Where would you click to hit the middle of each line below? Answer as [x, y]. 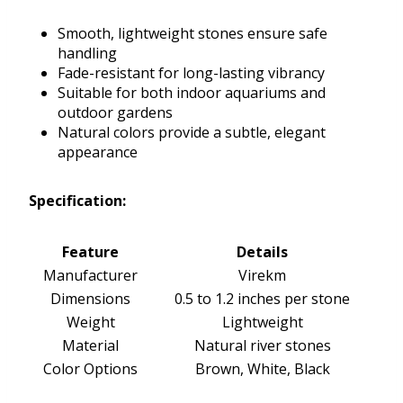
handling [87, 54]
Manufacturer [90, 276]
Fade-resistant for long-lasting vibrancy [191, 73]
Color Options [90, 369]
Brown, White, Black [262, 369]
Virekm [262, 276]
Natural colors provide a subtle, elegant [192, 133]
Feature [90, 252]
